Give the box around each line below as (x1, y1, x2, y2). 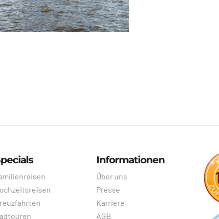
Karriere (96, 198, 125, 208)
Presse (96, 185, 120, 195)
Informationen (96, 154, 165, 166)
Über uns (96, 172, 127, 181)
